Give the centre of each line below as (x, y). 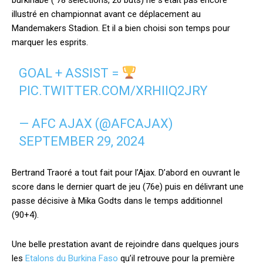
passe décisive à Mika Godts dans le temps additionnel (117, 201)
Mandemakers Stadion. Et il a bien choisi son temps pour (121, 28)
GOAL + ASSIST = (70, 73)
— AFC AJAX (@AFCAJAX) (96, 124)
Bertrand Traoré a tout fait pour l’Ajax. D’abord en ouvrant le (126, 173)
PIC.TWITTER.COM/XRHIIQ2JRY (114, 91)
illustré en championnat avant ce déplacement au (106, 14)
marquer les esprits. (50, 42)
